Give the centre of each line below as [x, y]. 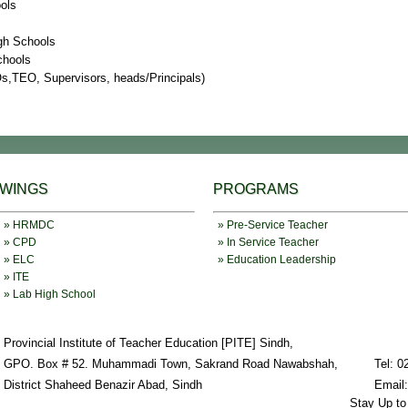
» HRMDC [29, 225]
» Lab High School [50, 295]
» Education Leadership [277, 260]
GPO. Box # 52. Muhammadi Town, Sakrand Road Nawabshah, [171, 364]
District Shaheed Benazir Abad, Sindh [103, 385]
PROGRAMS [256, 189]
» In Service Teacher [268, 243]
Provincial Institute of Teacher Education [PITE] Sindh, [148, 343]
